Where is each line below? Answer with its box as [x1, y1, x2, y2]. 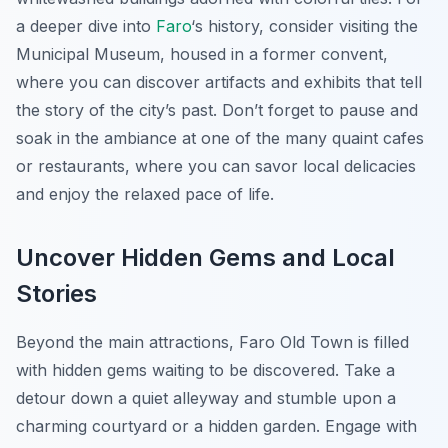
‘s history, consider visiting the [191, 16, 418, 37]
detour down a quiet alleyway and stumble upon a [16, 388, 396, 409]
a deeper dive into [16, 16, 156, 37]
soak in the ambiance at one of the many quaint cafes [16, 128, 424, 149]
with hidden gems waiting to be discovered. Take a [16, 360, 395, 381]
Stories [16, 279, 97, 309]
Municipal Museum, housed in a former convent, [16, 44, 388, 65]
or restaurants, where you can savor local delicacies [16, 156, 416, 177]
